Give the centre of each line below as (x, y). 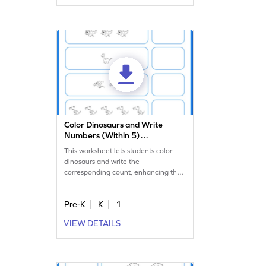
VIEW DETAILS (92, 224)
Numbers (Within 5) (102, 136)
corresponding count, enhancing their (125, 172)
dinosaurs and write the (102, 162)
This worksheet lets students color (118, 151)
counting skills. (88, 183)
